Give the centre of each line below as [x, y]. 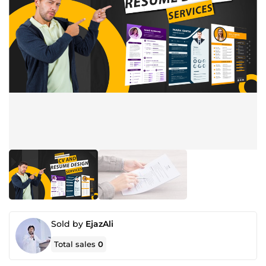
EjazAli [99, 224]
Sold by [68, 224]
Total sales [76, 244]
